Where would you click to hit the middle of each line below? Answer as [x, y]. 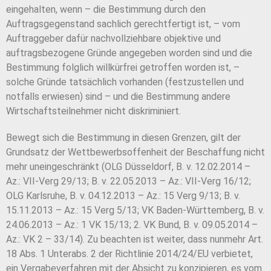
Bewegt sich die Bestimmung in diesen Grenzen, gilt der [123, 138]
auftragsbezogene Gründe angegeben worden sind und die [129, 53]
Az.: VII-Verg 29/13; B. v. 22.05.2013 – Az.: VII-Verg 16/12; [129, 181]
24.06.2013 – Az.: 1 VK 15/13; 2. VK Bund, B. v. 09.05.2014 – [132, 225]
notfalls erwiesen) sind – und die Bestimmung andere [118, 97]
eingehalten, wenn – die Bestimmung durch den [106, 10]
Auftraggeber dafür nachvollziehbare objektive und [113, 39]
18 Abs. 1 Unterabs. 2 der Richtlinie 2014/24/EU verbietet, [129, 254]
